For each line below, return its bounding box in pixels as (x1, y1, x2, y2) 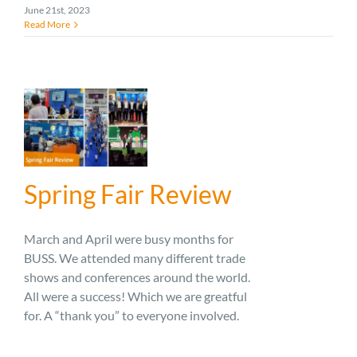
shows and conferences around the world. (24, 269, 250, 285)
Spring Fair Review (24, 178, 232, 210)
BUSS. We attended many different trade (24, 250, 245, 266)
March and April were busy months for (24, 231, 233, 247)
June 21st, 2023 (24, 4, 90, 17)
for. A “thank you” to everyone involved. (24, 308, 239, 324)
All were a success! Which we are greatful (24, 288, 247, 304)
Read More (24, 18, 70, 31)
